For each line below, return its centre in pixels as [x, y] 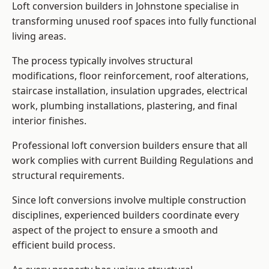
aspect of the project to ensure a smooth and [115, 230]
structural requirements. [68, 176]
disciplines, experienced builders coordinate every [125, 215]
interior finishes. [49, 121]
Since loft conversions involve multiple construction [129, 200]
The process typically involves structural [102, 61]
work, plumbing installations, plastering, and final [125, 106]
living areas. [39, 36]
